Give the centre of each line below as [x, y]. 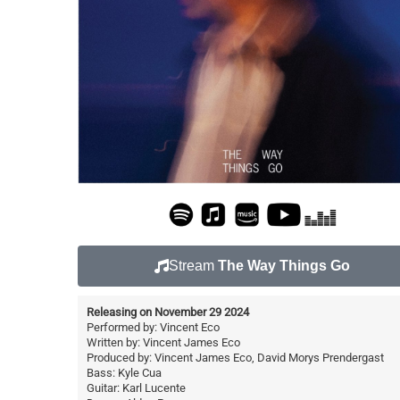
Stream [194, 265]
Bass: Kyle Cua [124, 372]
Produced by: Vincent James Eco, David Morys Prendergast [235, 357]
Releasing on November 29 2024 [168, 312]
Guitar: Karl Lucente [136, 387]
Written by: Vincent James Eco [163, 342]
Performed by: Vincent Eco [153, 327]
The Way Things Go [284, 265]
